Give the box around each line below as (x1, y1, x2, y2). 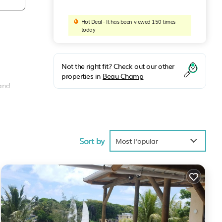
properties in (61, 71, 103, 81)
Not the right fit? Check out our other (61, 61, 174, 71)
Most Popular (115, 135, 158, 146)
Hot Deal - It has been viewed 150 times (81, 17, 175, 26)
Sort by (79, 134, 105, 147)
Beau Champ (103, 71, 144, 81)
